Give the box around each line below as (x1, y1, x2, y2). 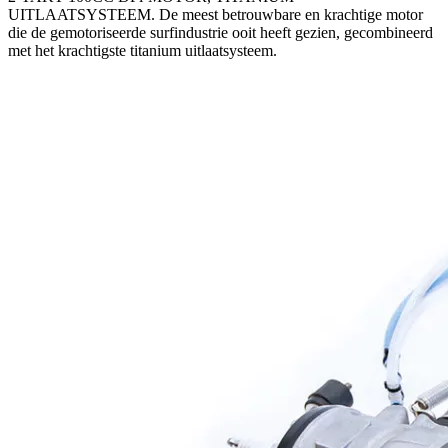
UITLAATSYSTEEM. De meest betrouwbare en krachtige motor (8, 5, 423, 23)
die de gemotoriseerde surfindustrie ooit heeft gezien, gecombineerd (8, 23, 433, 41)
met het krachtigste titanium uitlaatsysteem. (8, 41, 277, 59)
